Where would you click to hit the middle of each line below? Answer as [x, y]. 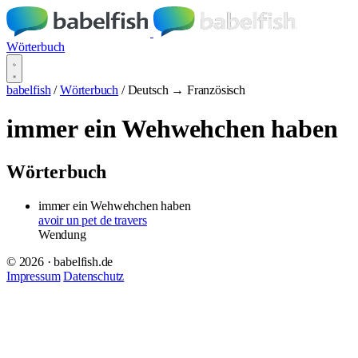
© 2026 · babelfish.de [60, 261]
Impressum [34, 276]
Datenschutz [94, 276]
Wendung [62, 234]
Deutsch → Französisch [186, 90]
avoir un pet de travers [93, 220]
